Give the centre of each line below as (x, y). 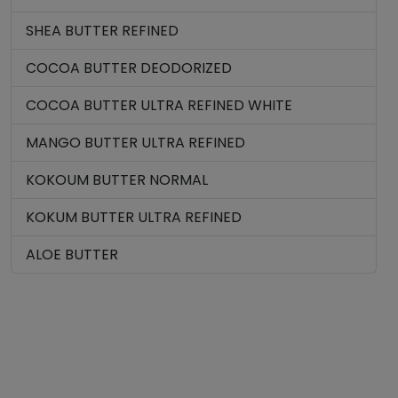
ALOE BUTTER (72, 255)
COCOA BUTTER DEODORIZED (129, 68)
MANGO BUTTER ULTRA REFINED (135, 143)
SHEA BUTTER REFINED (102, 31)
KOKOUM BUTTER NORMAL (117, 180)
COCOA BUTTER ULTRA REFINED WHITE (159, 105)
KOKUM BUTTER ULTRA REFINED (134, 217)
